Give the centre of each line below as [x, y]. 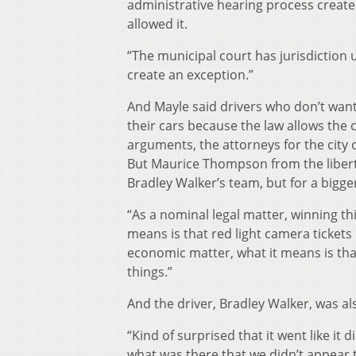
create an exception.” [190, 75]
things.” [150, 272]
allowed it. [157, 24]
